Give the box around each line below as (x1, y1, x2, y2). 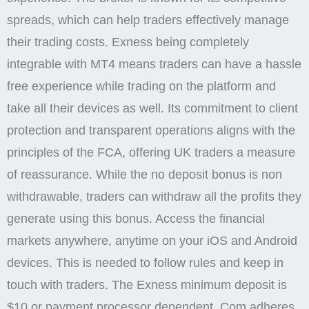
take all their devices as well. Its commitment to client (7, 101, 298, 116)
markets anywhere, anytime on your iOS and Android (7, 234, 297, 248)
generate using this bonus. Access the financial (7, 212, 265, 226)
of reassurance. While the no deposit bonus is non (7, 168, 282, 182)
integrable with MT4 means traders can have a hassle (7, 57, 301, 72)
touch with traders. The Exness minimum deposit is (7, 278, 287, 292)
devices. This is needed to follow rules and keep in (7, 256, 283, 270)
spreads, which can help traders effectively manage (7, 13, 289, 28)
